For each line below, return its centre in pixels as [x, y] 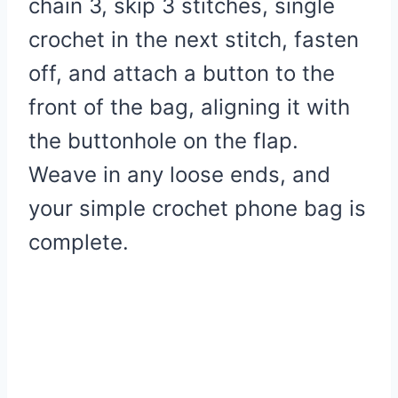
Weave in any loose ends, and [179, 174]
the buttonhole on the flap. [163, 140]
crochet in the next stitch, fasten [194, 39]
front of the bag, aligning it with [189, 107]
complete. [79, 242]
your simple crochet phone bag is [197, 208]
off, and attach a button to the [182, 73]
